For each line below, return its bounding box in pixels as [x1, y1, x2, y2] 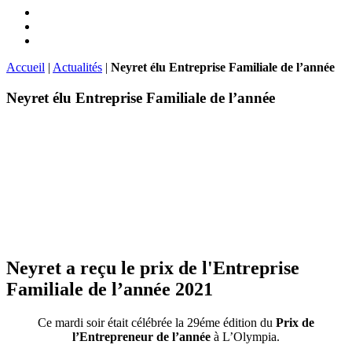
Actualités [53, 60, 102, 74]
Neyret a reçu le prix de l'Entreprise [6, 258, 299, 279]
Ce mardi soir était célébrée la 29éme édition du [38, 316, 276, 330]
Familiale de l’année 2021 [6, 279, 213, 300]
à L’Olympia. [211, 330, 280, 344]
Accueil [6, 60, 45, 74]
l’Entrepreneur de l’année [72, 330, 211, 344]
